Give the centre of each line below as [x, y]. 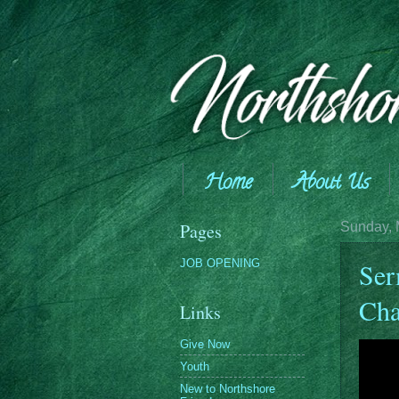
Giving [228, 227]
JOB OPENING [220, 263]
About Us [331, 184]
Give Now [205, 344]
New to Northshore [228, 388]
